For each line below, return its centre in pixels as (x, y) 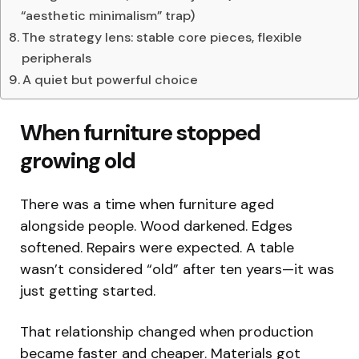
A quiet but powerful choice (111, 79)
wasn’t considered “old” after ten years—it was (177, 269)
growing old (78, 160)
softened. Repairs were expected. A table (157, 247)
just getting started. (88, 290)
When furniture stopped (140, 132)
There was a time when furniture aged (147, 204)
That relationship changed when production (167, 331)
